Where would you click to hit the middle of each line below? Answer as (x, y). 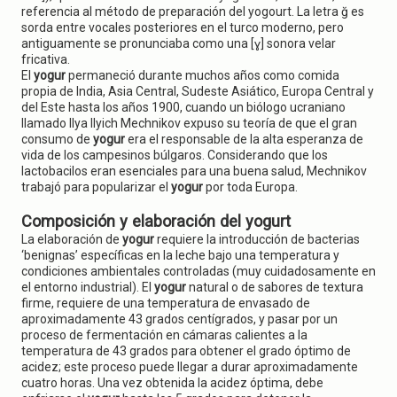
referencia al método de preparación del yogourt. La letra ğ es (193, 12)
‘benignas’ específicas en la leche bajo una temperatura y (180, 255)
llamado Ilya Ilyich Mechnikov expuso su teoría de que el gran (189, 123)
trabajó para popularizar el (96, 187)
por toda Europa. (250, 187)
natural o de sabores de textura (276, 287)
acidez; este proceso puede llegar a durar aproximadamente (190, 367)
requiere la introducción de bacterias (258, 239)
